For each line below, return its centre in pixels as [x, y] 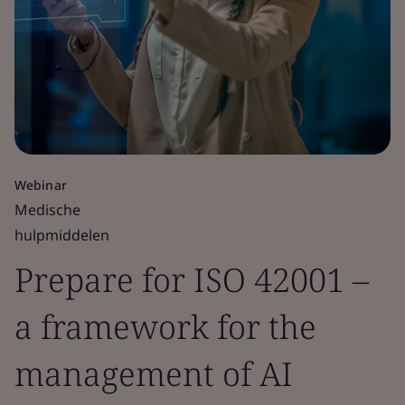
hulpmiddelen [62, 235]
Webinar [41, 185]
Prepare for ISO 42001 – [192, 280]
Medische [47, 210]
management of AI [154, 374]
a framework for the [165, 327]
